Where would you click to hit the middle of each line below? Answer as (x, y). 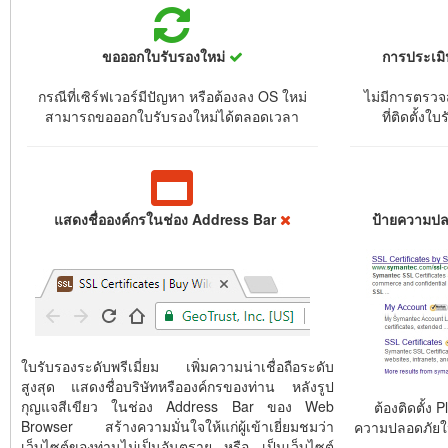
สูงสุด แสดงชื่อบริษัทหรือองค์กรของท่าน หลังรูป (177, 386)
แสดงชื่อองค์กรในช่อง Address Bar (167, 219)
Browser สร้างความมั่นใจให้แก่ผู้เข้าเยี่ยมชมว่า (177, 426)
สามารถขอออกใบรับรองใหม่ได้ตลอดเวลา (172, 116)
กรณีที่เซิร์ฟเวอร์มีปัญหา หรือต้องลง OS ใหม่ (172, 96)
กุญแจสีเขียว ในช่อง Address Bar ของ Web (177, 406)
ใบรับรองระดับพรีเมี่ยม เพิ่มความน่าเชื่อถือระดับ (177, 366)
